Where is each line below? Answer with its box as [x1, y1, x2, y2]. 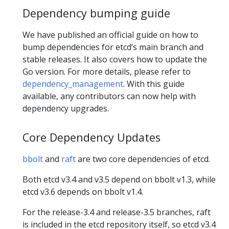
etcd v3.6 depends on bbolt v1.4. [22, 186, 143, 198]
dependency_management [22, 78, 123, 90]
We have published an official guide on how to [22, 29, 198, 41]
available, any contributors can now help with [22, 90, 196, 102]
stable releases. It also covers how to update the [22, 54, 207, 65]
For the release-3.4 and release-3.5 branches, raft [22, 207, 211, 218]
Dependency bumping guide [22, 5, 170, 20]
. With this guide [123, 78, 185, 90]
